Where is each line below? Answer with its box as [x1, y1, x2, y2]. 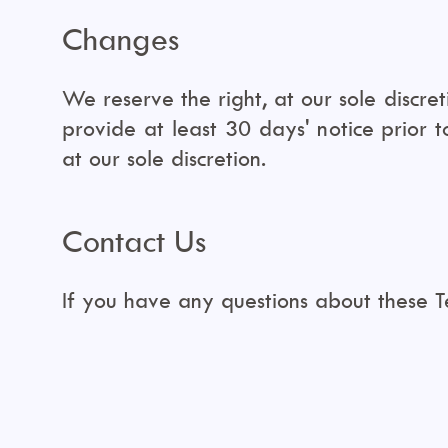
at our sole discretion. [62, 144, 266, 172]
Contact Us [62, 221, 206, 260]
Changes [62, 19, 179, 58]
